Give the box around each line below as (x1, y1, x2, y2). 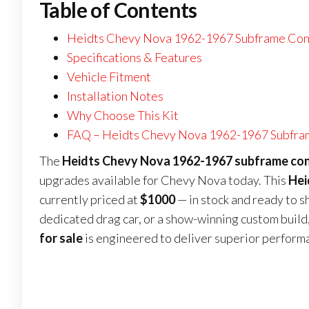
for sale (39, 230, 83, 246)
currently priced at (39, 191, 140, 207)
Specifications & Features (67, 49, 202, 65)
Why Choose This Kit (67, 107, 179, 123)
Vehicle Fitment (67, 68, 151, 84)
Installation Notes (67, 88, 163, 103)
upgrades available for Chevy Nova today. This (39, 172, 288, 188)
